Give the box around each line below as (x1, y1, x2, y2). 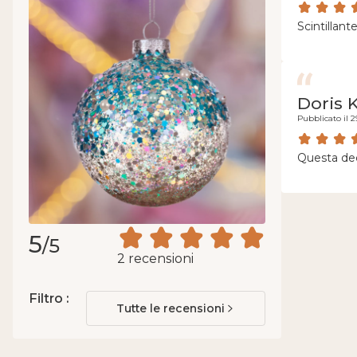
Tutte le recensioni (116, 300, 225, 316)
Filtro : (29, 290, 69, 306)
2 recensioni (117, 250, 194, 266)
